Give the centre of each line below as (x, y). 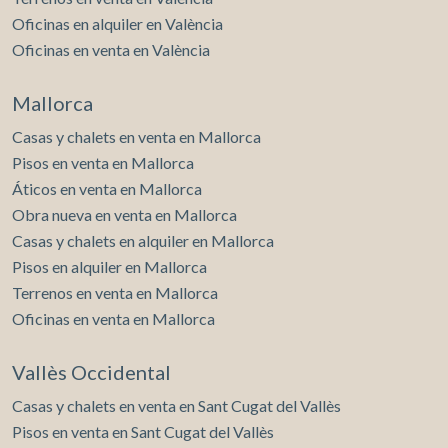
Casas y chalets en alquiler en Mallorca (143, 241)
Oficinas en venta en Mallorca (113, 319)
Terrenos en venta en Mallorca (115, 293)
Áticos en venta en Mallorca (107, 189)
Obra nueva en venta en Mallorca (124, 215)
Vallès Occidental (91, 372)
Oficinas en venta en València (111, 50)
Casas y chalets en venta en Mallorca (136, 137)
